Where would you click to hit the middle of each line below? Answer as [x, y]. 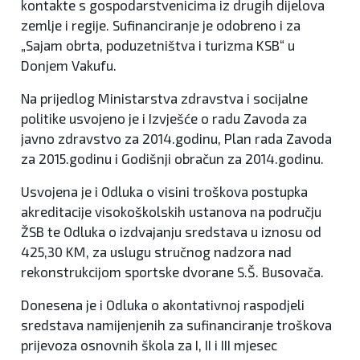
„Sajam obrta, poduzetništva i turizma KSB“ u [158, 45]
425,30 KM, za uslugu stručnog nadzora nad [156, 252]
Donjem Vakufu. [69, 65]
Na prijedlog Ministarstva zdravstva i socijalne [164, 98]
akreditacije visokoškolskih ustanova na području [171, 212]
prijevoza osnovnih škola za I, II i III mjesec [149, 345]
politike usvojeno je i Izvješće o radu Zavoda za [164, 119]
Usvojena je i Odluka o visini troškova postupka [164, 192]
